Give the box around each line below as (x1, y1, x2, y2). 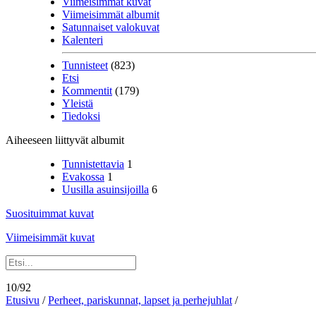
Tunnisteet (62, 59, 108, 71)
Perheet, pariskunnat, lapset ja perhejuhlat (48, 294, 232, 306)
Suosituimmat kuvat (6, 207, 94, 219)
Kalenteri (62, 34, 103, 46)
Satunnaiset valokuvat (62, 21, 159, 33)
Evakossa (62, 171, 104, 183)
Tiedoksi (62, 110, 100, 122)
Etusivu (6, 294, 39, 306)
